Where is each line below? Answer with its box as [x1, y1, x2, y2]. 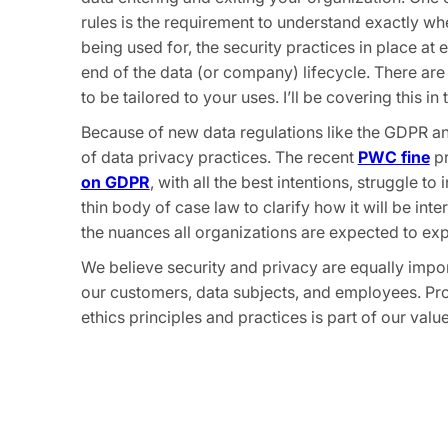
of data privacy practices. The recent [80, 146, 358, 167]
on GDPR [80, 171, 150, 192]
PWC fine [357, 146, 430, 167]
